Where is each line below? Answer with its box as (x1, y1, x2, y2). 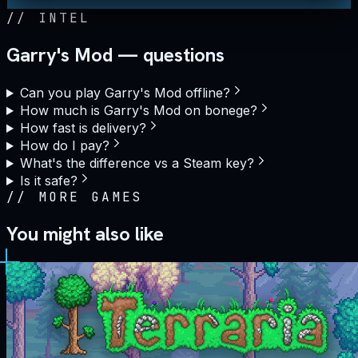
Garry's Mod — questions (6, 42, 225, 68)
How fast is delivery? (19, 120, 146, 137)
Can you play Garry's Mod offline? (19, 85, 230, 101)
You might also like (6, 221, 164, 246)
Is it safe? (19, 173, 78, 189)
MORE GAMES (38, 189, 144, 206)
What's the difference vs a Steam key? (19, 155, 254, 172)
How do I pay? (19, 137, 109, 154)
